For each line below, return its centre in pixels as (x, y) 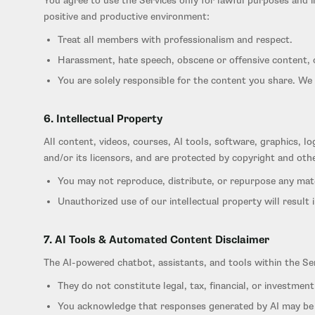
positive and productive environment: (127, 17)
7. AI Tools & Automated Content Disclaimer (156, 240)
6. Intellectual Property (103, 119)
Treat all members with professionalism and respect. (175, 40)
